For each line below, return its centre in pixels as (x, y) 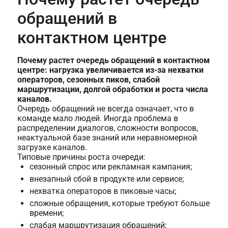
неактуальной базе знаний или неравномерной (107, 138)
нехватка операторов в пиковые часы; (103, 191)
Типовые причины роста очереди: (81, 157)
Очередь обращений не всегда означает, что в (105, 109)
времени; (46, 213)
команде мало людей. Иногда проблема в (97, 119)
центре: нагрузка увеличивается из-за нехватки (110, 70)
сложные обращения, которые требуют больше (119, 204)
